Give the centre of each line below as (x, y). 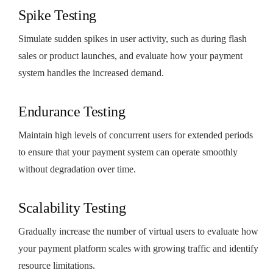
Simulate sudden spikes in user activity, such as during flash (133, 38)
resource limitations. (57, 265)
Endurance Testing (72, 111)
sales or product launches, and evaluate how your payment (130, 55)
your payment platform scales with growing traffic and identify (138, 248)
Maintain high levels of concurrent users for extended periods (136, 135)
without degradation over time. (77, 169)
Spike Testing (58, 15)
